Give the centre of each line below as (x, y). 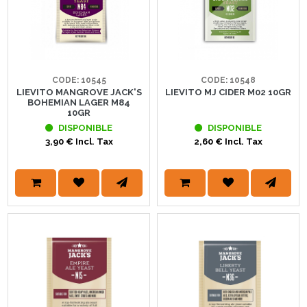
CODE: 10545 (79, 81)
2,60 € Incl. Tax (228, 142)
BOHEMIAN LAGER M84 (79, 103)
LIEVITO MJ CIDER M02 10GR (228, 93)
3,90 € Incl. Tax (79, 142)
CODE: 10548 (228, 81)
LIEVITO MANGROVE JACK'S (79, 93)
